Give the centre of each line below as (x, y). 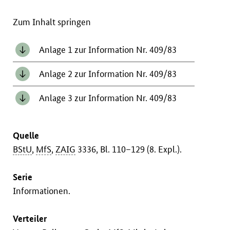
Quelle (26, 136)
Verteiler (30, 219)
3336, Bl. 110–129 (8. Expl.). (129, 149)
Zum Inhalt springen (52, 22)
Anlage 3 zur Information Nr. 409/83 (108, 98)
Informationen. (42, 191)
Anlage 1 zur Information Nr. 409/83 (108, 50)
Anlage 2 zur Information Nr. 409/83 (108, 74)
